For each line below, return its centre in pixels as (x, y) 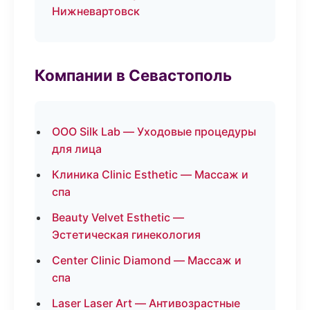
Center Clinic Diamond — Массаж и (147, 260)
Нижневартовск (96, 11)
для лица (77, 149)
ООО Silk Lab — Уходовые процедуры (154, 131)
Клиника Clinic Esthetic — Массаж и (150, 174)
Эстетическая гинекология (126, 235)
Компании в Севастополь (133, 75)
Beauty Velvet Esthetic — (118, 217)
